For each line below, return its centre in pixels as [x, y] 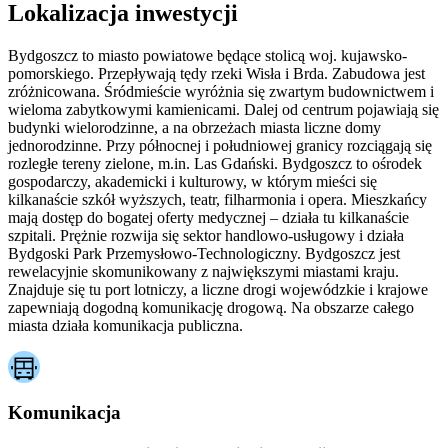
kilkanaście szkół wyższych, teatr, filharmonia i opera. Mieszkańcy [217, 200]
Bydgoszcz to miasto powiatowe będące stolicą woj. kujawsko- [207, 56]
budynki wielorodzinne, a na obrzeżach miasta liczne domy [194, 128]
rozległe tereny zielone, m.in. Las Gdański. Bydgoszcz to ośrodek [215, 164]
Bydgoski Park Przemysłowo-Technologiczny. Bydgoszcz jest [204, 254]
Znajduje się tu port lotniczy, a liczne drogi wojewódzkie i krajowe [218, 290]
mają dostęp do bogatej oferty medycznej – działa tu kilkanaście [208, 218]
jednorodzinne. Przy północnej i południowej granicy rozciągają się [220, 146]
